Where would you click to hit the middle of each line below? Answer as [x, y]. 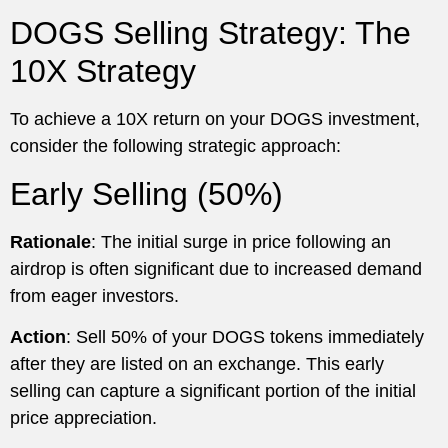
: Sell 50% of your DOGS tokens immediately [245, 337]
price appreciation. [83, 418]
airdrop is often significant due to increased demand [216, 268]
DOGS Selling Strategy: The [210, 33]
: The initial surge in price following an [241, 241]
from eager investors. [94, 295]
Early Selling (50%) [146, 193]
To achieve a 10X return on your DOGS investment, [215, 119]
